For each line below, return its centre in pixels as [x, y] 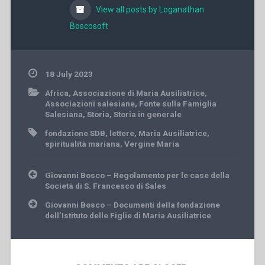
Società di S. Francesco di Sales [105, 186]
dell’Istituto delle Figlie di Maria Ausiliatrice [128, 216]
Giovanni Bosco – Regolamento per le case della [137, 175]
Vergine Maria [151, 144]
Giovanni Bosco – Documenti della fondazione [132, 205]
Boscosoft [89, 26]
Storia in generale [147, 114]
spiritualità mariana [82, 144]
